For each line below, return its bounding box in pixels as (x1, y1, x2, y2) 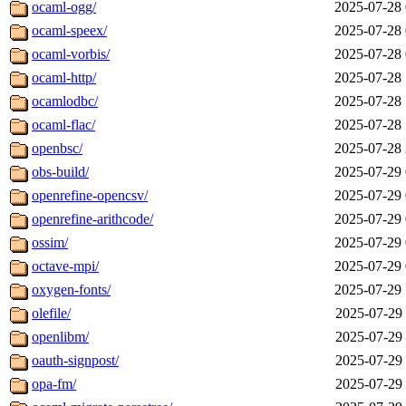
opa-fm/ (32, 376, 76, 392)
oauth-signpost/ (32, 353, 119, 369)
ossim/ (32, 235, 68, 251)
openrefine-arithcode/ (32, 211, 153, 227)
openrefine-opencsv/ (32, 188, 148, 204)
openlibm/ (32, 329, 89, 345)
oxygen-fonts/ (32, 282, 111, 298)
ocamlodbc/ (32, 93, 98, 110)
